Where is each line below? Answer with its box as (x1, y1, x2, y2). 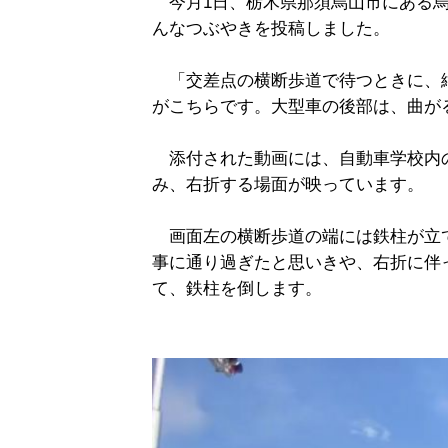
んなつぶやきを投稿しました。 (152, 19, 390, 39)
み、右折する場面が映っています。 (152, 175, 424, 195)
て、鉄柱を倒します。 (152, 279, 322, 299)
